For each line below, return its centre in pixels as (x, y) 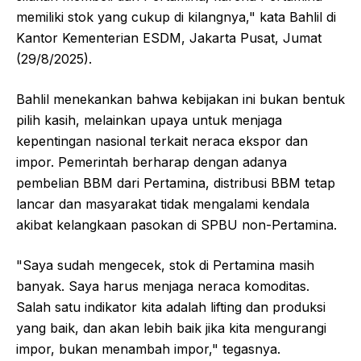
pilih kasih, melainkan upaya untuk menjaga (149, 120)
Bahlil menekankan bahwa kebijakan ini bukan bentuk (180, 99)
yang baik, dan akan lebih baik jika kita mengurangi (171, 328)
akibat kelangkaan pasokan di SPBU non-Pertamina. (176, 224)
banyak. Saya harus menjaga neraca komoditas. (163, 286)
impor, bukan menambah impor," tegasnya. (148, 349)
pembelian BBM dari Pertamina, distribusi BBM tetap (176, 183)
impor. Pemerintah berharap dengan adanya (151, 162)
